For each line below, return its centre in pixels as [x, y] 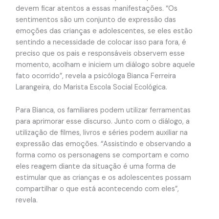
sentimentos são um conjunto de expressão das [96, 20]
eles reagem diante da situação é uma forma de [96, 166]
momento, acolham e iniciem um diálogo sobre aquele [105, 65]
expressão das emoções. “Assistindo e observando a [103, 144]
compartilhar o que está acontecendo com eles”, [97, 189]
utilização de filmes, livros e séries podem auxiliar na [101, 132]
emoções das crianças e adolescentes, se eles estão [104, 31]
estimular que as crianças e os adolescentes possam [103, 177]
